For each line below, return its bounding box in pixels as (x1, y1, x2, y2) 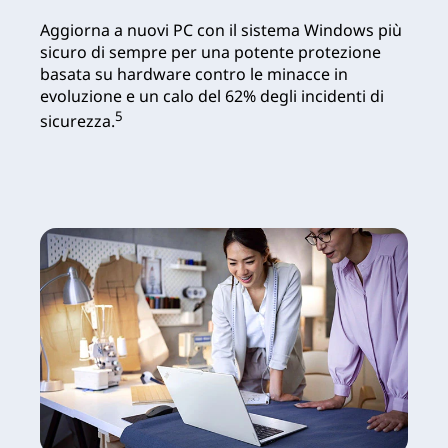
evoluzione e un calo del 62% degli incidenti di (40, 84, 384, 107)
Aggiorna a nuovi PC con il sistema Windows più (40, 18, 402, 41)
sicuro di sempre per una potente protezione (40, 40, 381, 63)
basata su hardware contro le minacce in (40, 62, 348, 85)
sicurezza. (40, 110, 115, 133)
